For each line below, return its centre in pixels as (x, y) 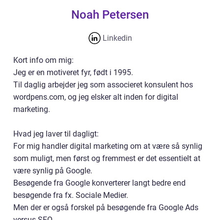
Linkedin (116, 38)
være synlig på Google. (53, 171)
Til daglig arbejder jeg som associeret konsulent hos (103, 85)
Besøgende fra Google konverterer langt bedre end (99, 183)
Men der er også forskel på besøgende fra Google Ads (106, 207)
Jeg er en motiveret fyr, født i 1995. (73, 72)
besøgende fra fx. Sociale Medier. (71, 195)
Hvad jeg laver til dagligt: (56, 134)
